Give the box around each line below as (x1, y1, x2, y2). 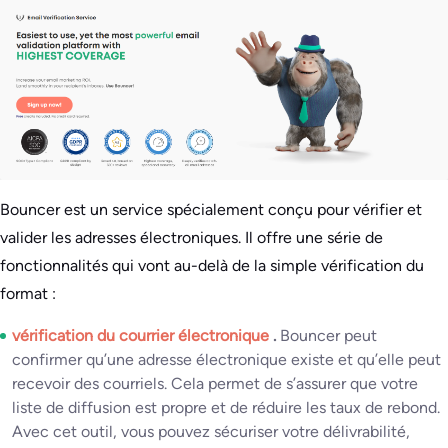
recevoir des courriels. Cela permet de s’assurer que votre (12, 374, 418, 394)
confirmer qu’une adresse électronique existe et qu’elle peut (12, 350, 441, 370)
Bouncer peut (280, 326, 377, 346)
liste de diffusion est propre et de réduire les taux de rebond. (12, 398, 440, 418)
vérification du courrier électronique (12, 326, 273, 346)
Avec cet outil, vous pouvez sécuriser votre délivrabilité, (12, 422, 410, 442)
